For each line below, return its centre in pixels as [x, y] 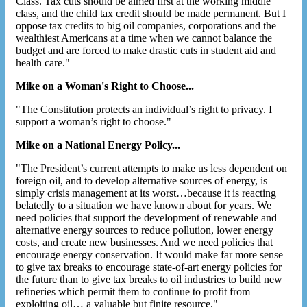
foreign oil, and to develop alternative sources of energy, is [142, 180]
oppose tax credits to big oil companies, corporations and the [146, 25]
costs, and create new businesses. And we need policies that [144, 242]
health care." [43, 62]
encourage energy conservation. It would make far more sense [149, 254]
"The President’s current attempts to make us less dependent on [151, 168]
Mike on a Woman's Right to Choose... [105, 86]
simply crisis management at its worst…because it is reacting [146, 193]
